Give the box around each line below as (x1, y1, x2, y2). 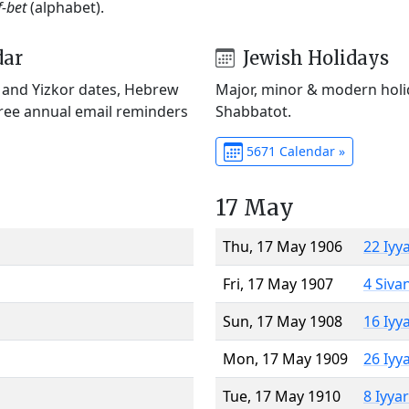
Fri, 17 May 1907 (223, 273, 333, 294)
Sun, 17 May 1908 (223, 310, 342, 331)
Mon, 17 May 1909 (223, 348, 348, 369)
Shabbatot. (215, 100, 291, 121)
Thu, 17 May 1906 (223, 236, 342, 257)
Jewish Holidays (237, 46, 389, 69)
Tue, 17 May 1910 (223, 385, 341, 406)
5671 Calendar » (242, 142, 345, 160)
